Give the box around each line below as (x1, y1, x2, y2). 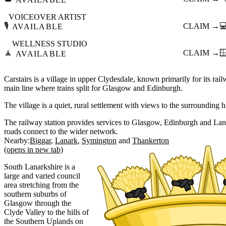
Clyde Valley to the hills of (4, 207, 89, 216)
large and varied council (4, 171, 80, 180)
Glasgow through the (4, 198, 71, 207)
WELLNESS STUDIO (12, 39, 87, 48)
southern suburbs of (4, 189, 67, 198)
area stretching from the (4, 180, 79, 189)
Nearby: (4, 136, 30, 145)
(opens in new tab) (4, 145, 63, 154)
